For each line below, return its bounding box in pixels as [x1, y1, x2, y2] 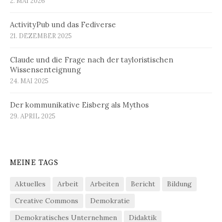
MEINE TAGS [10, 158, 59, 168]
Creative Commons [15, 196, 78, 206]
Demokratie [90, 196, 130, 206]
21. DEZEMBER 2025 [10, 32, 72, 41]
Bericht [131, 179, 155, 189]
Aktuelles [15, 179, 46, 189]
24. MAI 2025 [10, 77, 49, 86]
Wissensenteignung [10, 65, 81, 75]
